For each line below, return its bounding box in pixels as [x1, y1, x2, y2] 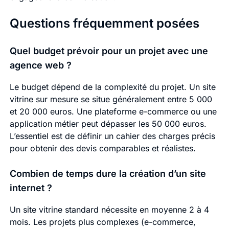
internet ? [9, 182, 52, 194]
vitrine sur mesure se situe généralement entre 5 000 [9, 94, 212, 105]
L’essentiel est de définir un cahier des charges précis [9, 131, 215, 142]
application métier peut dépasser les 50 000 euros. [9, 119, 207, 129]
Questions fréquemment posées [9, 16, 199, 31]
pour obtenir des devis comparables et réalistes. [9, 143, 196, 154]
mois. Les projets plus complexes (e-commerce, [9, 217, 196, 227]
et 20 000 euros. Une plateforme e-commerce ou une [9, 106, 217, 117]
